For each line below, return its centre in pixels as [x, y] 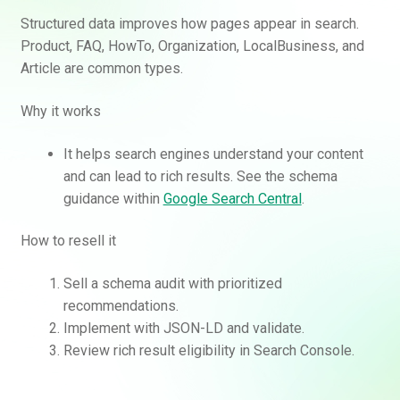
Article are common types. [101, 69]
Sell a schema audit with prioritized [172, 283]
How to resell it [68, 241]
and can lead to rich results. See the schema [200, 176]
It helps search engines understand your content [213, 154]
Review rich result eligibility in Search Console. [208, 350]
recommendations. [121, 305]
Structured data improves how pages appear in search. [189, 24]
